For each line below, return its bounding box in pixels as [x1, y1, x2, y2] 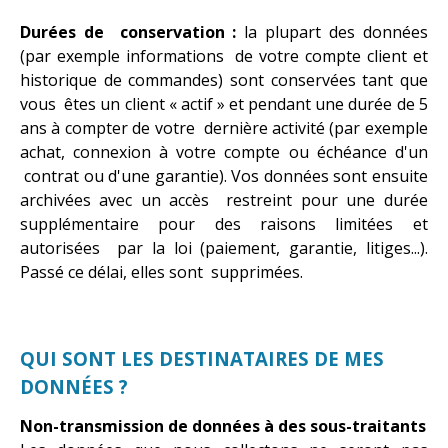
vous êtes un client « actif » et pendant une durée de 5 [20, 92, 428, 115]
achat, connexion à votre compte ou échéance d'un [20, 140, 428, 163]
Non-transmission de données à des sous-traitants [20, 414, 426, 437]
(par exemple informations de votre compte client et [20, 44, 428, 67]
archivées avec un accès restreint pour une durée [20, 188, 428, 211]
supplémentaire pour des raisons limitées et [20, 212, 428, 235]
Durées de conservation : [20, 20, 245, 43]
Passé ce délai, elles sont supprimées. [20, 260, 303, 283]
